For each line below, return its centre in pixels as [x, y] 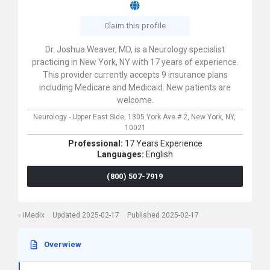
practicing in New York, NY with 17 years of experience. [135, 62]
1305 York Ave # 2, [159, 117]
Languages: [121, 154]
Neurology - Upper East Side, [80, 117]
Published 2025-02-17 [163, 215]
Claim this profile [135, 26]
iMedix [34, 215]
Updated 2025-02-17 [86, 215]
